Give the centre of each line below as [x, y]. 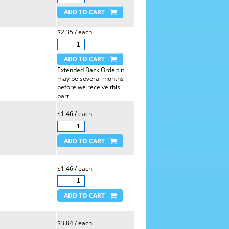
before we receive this [88, 87]
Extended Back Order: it [90, 70]
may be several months [90, 78]
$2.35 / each [74, 32]
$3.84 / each [74, 223]
